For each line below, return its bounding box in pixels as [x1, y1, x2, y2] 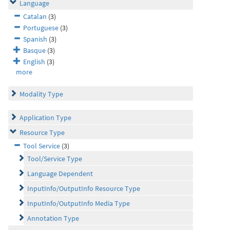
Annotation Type [27, 214, 79, 223]
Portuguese [23, 23, 59, 32]
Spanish [23, 34, 47, 44]
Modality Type [20, 89, 63, 99]
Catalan [23, 12, 47, 21]
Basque [23, 46, 46, 55]
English [23, 57, 45, 66]
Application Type [20, 113, 71, 122]
